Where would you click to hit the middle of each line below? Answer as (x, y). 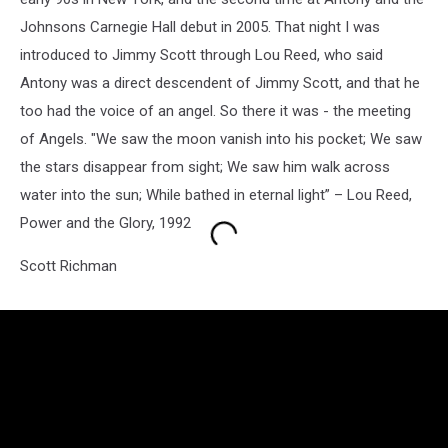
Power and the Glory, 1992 (105, 223)
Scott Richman (68, 266)
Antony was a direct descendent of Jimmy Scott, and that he (220, 83)
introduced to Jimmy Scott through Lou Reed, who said (201, 55)
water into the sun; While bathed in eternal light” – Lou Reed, (216, 195)
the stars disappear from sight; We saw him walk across (205, 167)
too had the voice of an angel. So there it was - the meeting (215, 111)
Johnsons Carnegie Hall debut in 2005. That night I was (200, 27)
